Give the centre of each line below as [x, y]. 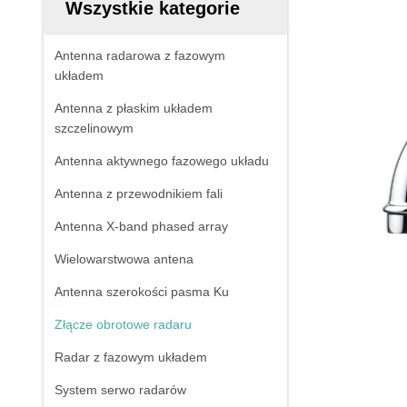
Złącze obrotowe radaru [123, 324]
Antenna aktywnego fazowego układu [162, 161]
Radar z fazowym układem [131, 357]
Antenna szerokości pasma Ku [142, 292]
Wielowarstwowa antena [124, 259]
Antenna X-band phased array [141, 226]
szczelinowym [94, 128]
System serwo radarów [120, 390]
